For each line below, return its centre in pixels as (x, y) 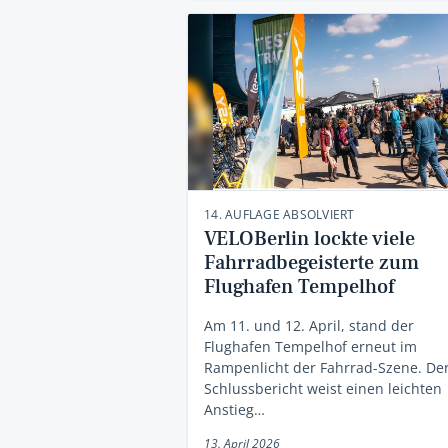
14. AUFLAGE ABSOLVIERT (279, 214)
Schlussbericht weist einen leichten (323, 388)
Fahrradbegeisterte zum (311, 262)
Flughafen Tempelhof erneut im (310, 346)
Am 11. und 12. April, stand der (309, 325)
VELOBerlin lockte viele (309, 238)
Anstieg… (234, 409)
